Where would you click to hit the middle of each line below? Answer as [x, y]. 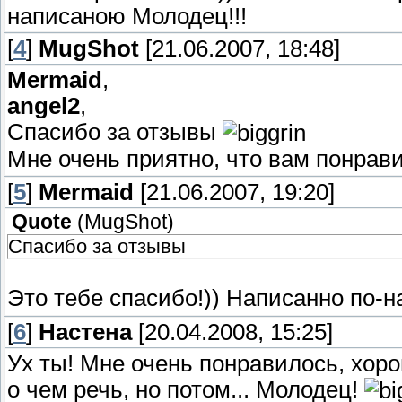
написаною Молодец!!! [127, 16]
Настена [85, 332]
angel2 [44, 105]
